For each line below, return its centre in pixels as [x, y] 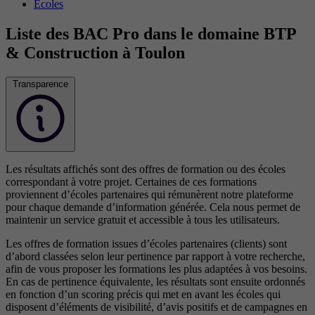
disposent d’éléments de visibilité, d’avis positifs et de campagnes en [156, 307]
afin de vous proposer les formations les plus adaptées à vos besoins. [156, 269]
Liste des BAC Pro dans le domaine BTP [151, 33]
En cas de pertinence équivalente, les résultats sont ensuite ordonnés [155, 281]
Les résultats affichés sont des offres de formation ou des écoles [146, 169]
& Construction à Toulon [95, 52]
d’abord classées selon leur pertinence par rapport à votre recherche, [155, 256]
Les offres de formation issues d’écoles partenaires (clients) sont [146, 243]
